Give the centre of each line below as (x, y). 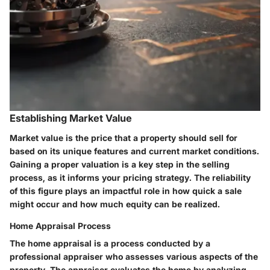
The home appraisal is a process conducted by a (110, 243)
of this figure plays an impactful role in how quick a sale (126, 190)
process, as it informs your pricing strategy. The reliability (130, 177)
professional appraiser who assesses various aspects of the (134, 256)
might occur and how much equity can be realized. (115, 204)
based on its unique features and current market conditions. (134, 151)
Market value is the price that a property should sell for (124, 137)
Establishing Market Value (71, 118)
